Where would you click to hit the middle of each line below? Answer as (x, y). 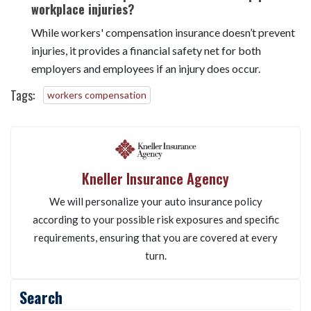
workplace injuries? (83, 64)
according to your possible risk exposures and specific (155, 274)
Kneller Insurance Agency (155, 233)
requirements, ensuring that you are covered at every (155, 292)
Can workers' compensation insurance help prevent (165, 49)
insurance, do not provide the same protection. (140, 15)
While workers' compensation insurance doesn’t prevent (163, 87)
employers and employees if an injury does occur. (146, 123)
